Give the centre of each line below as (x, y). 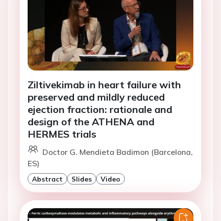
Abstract (47, 179)
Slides (82, 179)
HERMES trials (62, 134)
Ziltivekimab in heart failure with (104, 85)
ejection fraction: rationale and (100, 110)
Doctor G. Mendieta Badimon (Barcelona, (118, 152)
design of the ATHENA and (91, 122)
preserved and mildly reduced (96, 97)
